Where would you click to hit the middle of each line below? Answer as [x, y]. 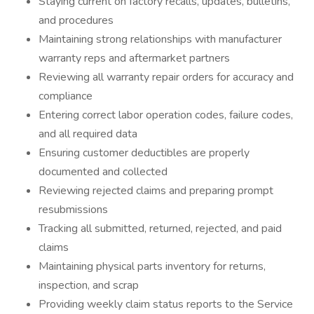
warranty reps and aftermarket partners [134, 58]
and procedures [76, 20]
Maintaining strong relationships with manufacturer [160, 39]
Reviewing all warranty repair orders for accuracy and [166, 77]
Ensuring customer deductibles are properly [144, 153]
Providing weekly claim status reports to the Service [166, 304]
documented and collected [103, 172]
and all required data [88, 134]
